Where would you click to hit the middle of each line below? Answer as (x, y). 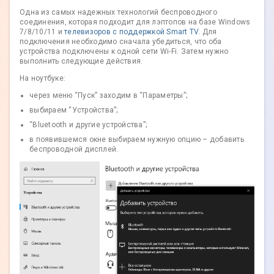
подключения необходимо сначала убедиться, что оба (121, 42)
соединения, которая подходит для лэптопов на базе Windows (135, 22)
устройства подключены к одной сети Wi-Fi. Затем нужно (124, 52)
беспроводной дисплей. (74, 150)
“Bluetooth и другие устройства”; (88, 125)
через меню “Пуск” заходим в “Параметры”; (108, 96)
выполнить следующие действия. (81, 61)
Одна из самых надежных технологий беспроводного (118, 13)
